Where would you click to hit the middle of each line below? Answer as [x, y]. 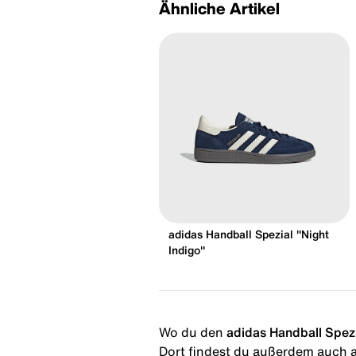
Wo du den [191, 332]
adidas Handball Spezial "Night [249, 234]
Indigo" [187, 250]
